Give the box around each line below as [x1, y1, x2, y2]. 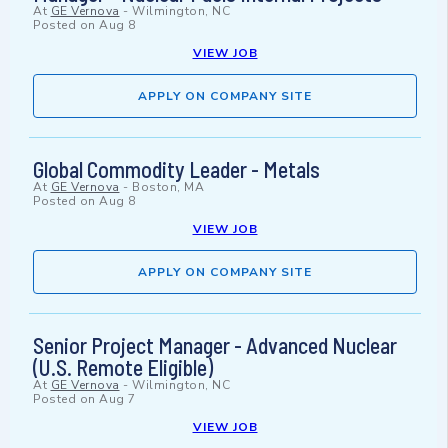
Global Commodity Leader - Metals [33, 156, 320, 183]
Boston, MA [132, 179, 204, 196]
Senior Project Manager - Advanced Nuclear [33, 332, 397, 359]
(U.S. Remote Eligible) [33, 354, 213, 381]
